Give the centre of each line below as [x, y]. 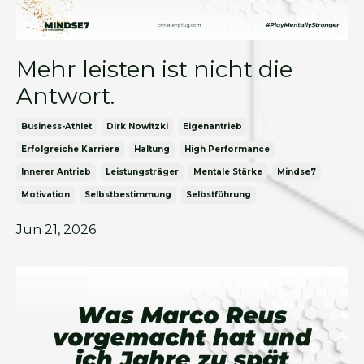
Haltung [152, 149]
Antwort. [65, 96]
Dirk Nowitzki [137, 127]
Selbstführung [219, 195]
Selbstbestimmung [128, 195]
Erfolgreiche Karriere [70, 149]
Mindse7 [297, 172]
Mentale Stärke [228, 172]
